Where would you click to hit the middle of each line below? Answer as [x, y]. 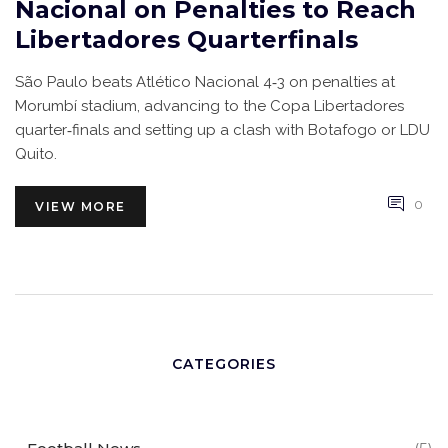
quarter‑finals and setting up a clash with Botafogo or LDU [222, 130]
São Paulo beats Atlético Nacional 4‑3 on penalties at [205, 82]
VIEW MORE [80, 207]
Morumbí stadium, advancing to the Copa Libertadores [209, 106]
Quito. [36, 154]
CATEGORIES [224, 364]
